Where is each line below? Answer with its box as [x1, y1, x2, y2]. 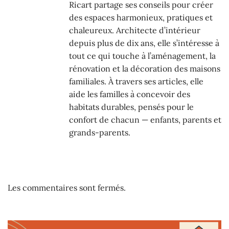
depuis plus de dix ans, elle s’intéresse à [69, 38, 219, 49]
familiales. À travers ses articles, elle [69, 76, 203, 87]
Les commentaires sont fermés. [8, 182, 126, 193]
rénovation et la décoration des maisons [69, 63, 220, 74]
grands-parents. [69, 127, 130, 138]
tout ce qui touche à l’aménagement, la [69, 51, 216, 61]
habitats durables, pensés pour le [69, 102, 194, 112]
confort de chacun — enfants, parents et [69, 114, 221, 125]
